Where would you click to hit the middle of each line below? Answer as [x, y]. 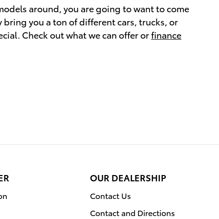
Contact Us [110, 196]
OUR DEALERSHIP [128, 177]
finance [166, 35]
